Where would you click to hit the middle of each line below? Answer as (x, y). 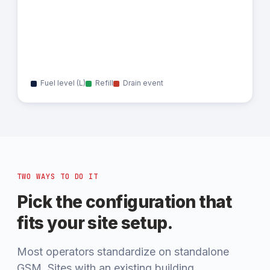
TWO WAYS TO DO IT (58, 177)
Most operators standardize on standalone (123, 252)
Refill (104, 83)
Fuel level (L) (63, 83)
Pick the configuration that (124, 202)
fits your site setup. (95, 223)
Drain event (143, 83)
